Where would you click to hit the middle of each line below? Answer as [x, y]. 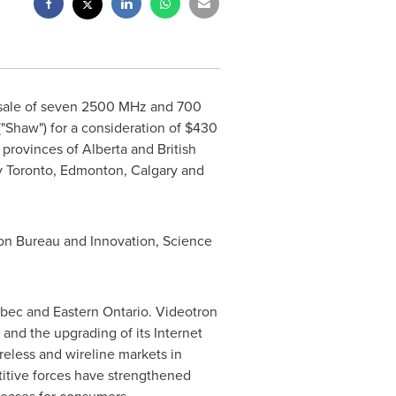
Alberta [104, 148]
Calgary [154, 170]
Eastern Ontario [100, 311]
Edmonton [91, 170]
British [176, 148]
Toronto [29, 170]
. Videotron [183, 311]
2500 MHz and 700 [141, 106]
